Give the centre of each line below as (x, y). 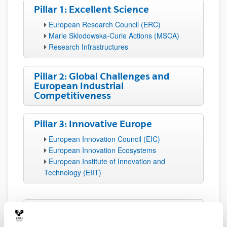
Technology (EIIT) (73, 172)
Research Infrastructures (88, 47)
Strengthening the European (99, 219)
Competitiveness (72, 95)
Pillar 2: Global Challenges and (102, 76)
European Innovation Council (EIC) (104, 139)
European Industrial (79, 86)
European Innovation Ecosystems (102, 150)
